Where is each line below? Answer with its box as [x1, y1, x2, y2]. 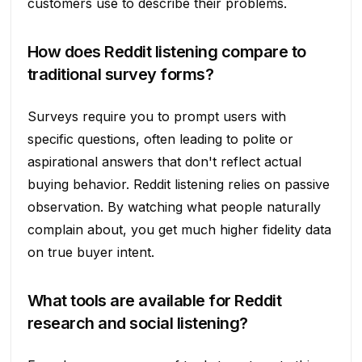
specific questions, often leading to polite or [27, 130, 293, 147]
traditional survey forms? [27, 64, 214, 84]
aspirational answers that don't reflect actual [27, 153, 301, 170]
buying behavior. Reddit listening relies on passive [27, 175, 330, 192]
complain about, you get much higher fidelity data [27, 221, 331, 238]
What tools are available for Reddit [27, 290, 282, 310]
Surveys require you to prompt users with [27, 107, 286, 124]
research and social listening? [27, 313, 248, 333]
